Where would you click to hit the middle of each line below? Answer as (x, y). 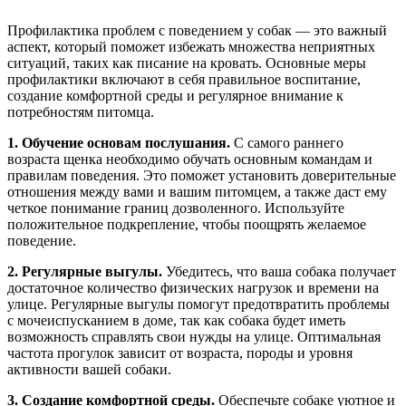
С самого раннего (287, 143)
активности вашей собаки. (89, 369)
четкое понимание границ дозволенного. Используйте (176, 208)
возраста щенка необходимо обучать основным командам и (190, 159)
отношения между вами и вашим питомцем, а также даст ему (197, 192)
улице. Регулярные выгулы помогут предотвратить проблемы (198, 304)
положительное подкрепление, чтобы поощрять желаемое (187, 224)
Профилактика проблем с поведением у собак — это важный (197, 30)
